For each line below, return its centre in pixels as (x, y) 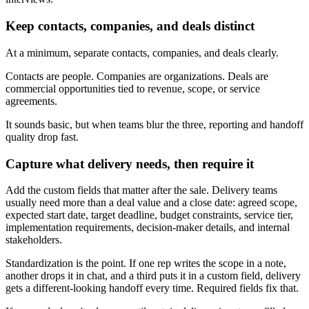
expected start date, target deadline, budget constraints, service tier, (149, 215)
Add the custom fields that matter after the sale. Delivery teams (141, 190)
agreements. (31, 101)
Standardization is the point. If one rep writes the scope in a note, (146, 263)
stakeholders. (34, 240)
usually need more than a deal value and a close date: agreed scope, (151, 203)
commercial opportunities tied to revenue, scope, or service (133, 88)
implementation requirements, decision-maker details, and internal (148, 228)
